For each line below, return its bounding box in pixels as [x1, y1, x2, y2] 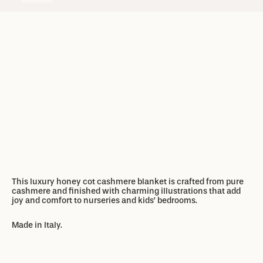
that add [209, 186, 241, 196]
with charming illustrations [100, 186, 209, 196]
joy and [12, 195, 42, 205]
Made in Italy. [12, 220, 62, 230]
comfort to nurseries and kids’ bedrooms [42, 195, 195, 205]
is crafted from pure [168, 176, 244, 187]
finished [69, 186, 100, 196]
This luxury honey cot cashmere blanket [12, 176, 168, 187]
